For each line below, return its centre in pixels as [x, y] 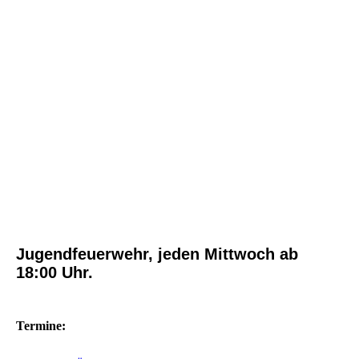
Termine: [41, 326]
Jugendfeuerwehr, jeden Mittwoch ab [157, 254]
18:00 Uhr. [54, 273]
